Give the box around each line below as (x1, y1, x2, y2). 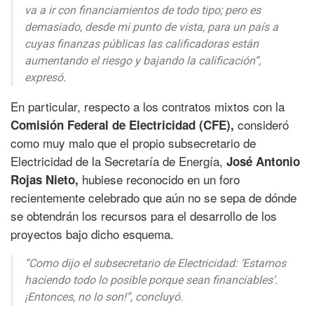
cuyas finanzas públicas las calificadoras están (25, 37, 259, 51)
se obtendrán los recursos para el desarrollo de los (11, 207, 277, 225)
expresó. (25, 71, 66, 85)
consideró (238, 116, 289, 134)
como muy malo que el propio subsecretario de (11, 134, 256, 152)
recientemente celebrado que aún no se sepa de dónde (11, 189, 296, 207)
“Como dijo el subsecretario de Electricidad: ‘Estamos (25, 257, 286, 271)
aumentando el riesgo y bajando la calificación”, (25, 54, 261, 68)
